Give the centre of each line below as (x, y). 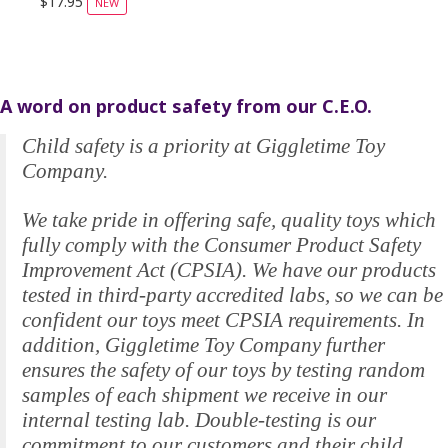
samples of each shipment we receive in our (204, 395)
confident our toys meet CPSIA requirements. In (223, 320)
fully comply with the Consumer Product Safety (221, 245)
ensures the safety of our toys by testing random (223, 370)
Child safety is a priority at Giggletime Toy (203, 146)
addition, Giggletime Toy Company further (203, 345)
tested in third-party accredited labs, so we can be (232, 295)
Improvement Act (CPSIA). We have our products (229, 270)
